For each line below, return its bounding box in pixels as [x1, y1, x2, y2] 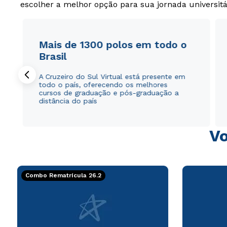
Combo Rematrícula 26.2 [25, 172, 101, 179]
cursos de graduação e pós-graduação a [39, 88, 179, 97]
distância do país [39, 96, 97, 105]
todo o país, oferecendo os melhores [39, 80, 168, 89]
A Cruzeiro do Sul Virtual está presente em [39, 72, 185, 81]
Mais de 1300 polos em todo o [39, 38, 187, 51]
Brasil [39, 50, 67, 62]
